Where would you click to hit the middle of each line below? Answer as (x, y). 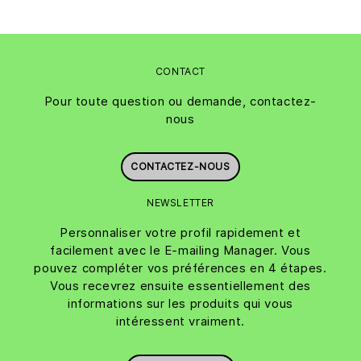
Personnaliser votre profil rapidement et (180, 233)
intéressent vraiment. (180, 322)
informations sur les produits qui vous (180, 304)
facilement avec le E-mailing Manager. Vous (180, 251)
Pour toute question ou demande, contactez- (180, 102)
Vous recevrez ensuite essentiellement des (180, 286)
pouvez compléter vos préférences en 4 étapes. (180, 268)
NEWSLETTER (180, 203)
